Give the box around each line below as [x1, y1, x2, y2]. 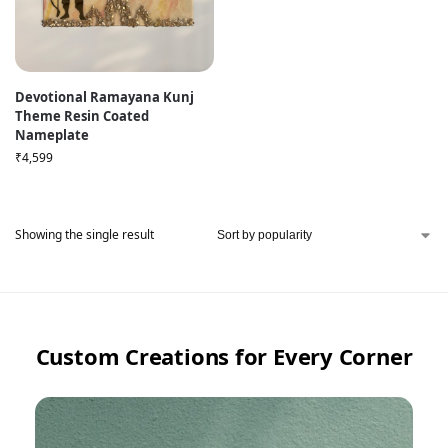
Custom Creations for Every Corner [35, 341, 413, 371]
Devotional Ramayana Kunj [15, 88, 194, 106]
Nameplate [15, 126, 89, 144]
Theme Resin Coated [15, 107, 149, 125]
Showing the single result [15, 226, 154, 243]
